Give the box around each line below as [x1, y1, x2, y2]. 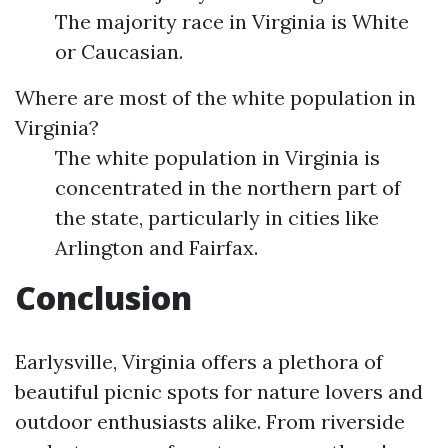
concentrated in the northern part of [55, 175, 401, 200]
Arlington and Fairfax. [55, 235, 258, 260]
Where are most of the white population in [15, 85, 416, 110]
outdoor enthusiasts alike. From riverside [15, 409, 405, 434]
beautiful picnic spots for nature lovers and [15, 379, 423, 404]
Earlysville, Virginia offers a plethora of [15, 349, 383, 374]
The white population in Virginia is [55, 145, 380, 170]
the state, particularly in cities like [55, 205, 379, 230]
